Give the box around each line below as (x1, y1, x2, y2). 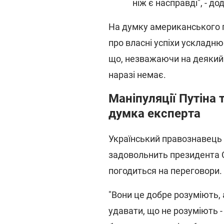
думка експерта (108, 106, 200, 121)
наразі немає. (108, 69, 166, 80)
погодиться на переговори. (108, 165, 222, 176)
